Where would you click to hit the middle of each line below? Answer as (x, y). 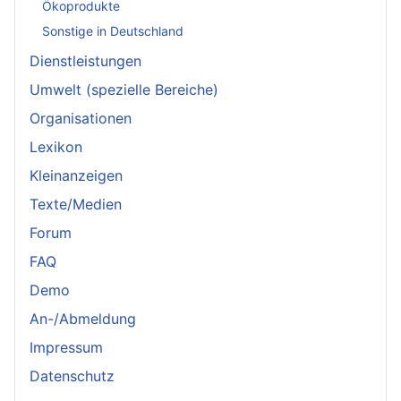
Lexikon (56, 147)
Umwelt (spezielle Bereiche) (124, 90)
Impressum (66, 348)
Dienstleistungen (85, 61)
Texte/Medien (76, 205)
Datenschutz (72, 376)
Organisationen (81, 119)
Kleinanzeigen (76, 176)
